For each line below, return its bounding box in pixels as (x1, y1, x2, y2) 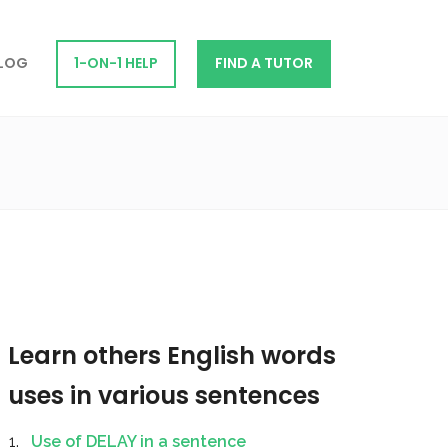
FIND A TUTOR (215, 53, 313, 74)
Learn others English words (8, 339, 336, 372)
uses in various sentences (8, 379, 320, 412)
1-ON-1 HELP (73, 53, 158, 74)
